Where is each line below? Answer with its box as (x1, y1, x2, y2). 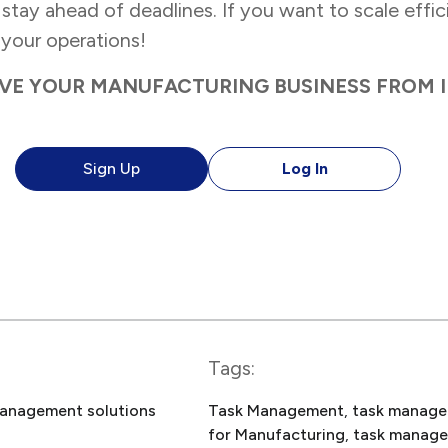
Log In (281, 159, 328, 179)
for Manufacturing (208, 425, 345, 445)
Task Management (208, 401, 344, 421)
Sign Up (83, 159, 140, 179)
